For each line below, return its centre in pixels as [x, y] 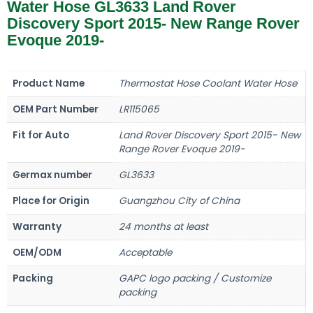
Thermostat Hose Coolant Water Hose [208, 84]
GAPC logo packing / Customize [195, 279]
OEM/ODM [37, 253]
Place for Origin [51, 201]
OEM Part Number [56, 110]
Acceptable [145, 253]
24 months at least [163, 227]
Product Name [49, 84]
